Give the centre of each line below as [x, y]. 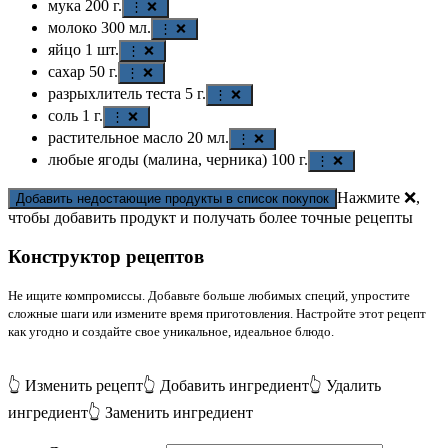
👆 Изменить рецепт [75, 386]
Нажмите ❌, [378, 197]
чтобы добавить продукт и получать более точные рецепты [210, 217]
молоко [72, 27]
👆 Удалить [345, 386]
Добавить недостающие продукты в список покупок [172, 198]
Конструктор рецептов [106, 256]
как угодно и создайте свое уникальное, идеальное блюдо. [171, 332]
